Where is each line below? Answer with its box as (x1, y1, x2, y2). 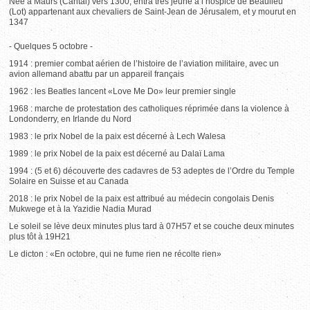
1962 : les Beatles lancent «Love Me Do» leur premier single (9, 86, 237, 96)
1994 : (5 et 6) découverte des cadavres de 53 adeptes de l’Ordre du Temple (9, 166, 295, 176)
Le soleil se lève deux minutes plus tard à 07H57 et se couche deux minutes (9, 221, 295, 231)
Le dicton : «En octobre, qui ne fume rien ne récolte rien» (9, 249, 222, 259)
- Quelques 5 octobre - (9, 42, 93, 51)
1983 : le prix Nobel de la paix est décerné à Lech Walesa (9, 131, 226, 141)
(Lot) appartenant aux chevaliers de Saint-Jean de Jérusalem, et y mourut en (9, 7, 297, 17)
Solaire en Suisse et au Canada (9, 176, 129, 186)
